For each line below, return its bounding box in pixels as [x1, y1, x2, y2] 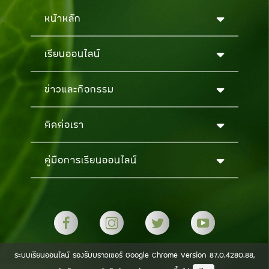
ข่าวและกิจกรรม [44, 82, 114, 96]
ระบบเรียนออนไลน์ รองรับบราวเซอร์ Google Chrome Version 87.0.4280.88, [14, 250, 255, 260]
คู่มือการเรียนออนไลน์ [44, 153, 137, 167]
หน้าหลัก [44, 11, 81, 25]
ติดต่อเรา [44, 118, 84, 131]
